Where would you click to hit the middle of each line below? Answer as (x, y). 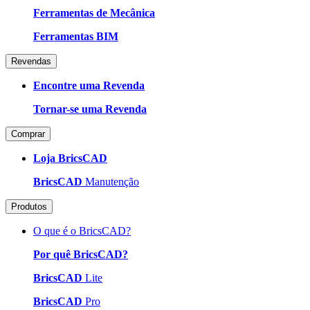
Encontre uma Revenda (89, 85)
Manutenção (111, 181)
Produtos (29, 206)
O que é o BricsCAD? (82, 230)
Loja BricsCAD (70, 158)
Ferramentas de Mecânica (94, 12)
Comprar (28, 134)
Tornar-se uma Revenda (90, 109)
